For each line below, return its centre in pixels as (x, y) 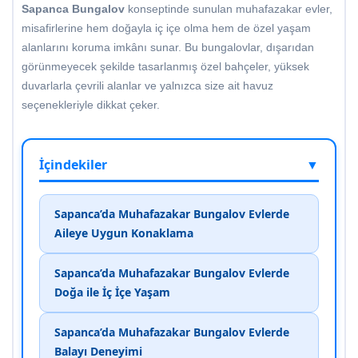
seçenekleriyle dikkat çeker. (91, 105)
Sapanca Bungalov (73, 9)
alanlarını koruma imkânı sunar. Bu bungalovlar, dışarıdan (168, 48)
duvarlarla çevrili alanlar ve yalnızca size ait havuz (147, 86)
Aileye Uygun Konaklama (124, 233)
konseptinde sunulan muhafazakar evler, (229, 9)
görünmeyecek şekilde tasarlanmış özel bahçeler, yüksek (165, 67)
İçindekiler (73, 165)
